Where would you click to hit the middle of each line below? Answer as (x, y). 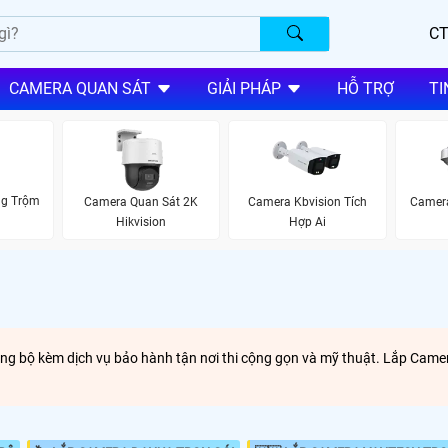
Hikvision (140, 221)
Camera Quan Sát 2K (140, 201)
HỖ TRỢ (365, 89)
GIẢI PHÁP (243, 89)
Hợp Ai (307, 221)
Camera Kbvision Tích (307, 201)
